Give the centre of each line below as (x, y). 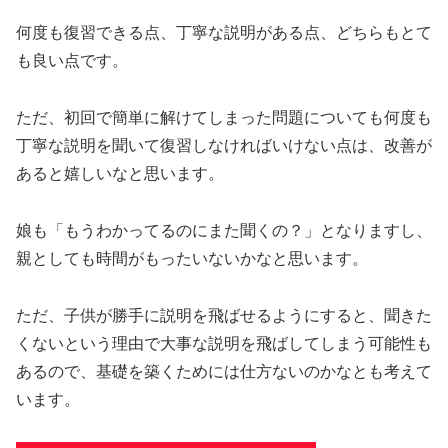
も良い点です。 (72, 61)
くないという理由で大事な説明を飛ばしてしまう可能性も (224, 343)
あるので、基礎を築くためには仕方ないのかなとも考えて (224, 371)
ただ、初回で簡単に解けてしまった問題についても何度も (224, 117)
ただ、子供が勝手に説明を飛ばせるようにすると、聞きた (224, 315)
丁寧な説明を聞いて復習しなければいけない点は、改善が (224, 145)
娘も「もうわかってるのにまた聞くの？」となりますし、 (224, 230)
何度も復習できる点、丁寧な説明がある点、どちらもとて (224, 33)
